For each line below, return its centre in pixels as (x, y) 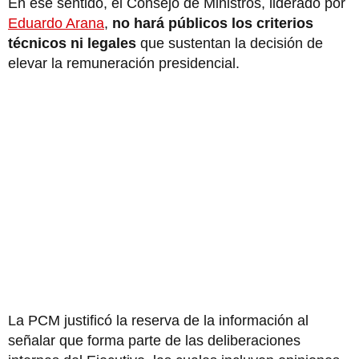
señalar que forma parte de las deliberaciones (154, 340)
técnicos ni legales (72, 43)
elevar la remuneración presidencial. (126, 63)
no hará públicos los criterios (213, 23)
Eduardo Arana (56, 23)
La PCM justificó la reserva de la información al (158, 320)
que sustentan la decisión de (230, 43)
